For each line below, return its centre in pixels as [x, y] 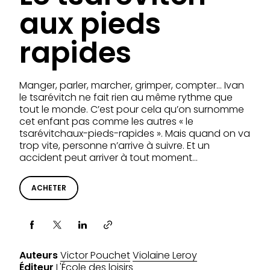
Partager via [47, 229]
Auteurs [39, 256]
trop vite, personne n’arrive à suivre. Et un [115, 146]
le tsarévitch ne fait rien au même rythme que [126, 98]
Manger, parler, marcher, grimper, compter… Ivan [132, 86]
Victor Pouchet [95, 256]
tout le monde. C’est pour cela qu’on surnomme [132, 110]
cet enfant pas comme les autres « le [106, 122]
